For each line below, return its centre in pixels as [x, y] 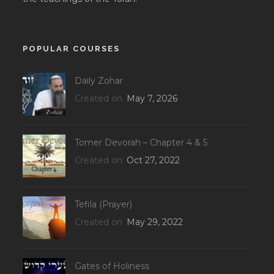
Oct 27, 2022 [152, 161]
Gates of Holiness [112, 266]
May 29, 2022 [154, 222]
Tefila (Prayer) [104, 205]
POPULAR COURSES [72, 49]
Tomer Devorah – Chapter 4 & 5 [141, 143]
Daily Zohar [99, 81]
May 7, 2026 [151, 99]
